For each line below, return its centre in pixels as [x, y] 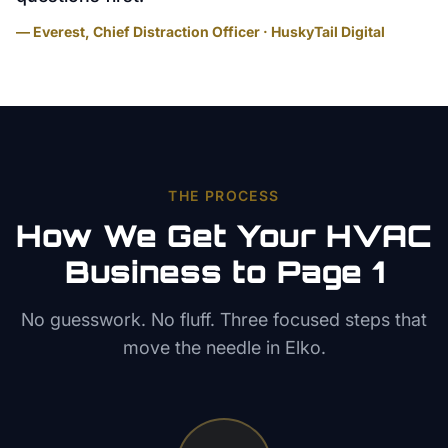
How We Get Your [171, 235]
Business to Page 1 [224, 271]
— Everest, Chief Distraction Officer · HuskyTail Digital [200, 31]
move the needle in [203, 347]
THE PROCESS [224, 195]
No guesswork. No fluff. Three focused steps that [224, 319]
